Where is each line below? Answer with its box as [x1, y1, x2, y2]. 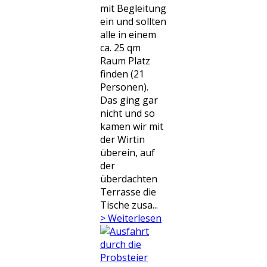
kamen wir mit [100, 120, 163, 133]
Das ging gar [100, 94, 158, 107]
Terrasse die [100, 185, 156, 198]
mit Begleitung [100, 2, 166, 15]
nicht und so [100, 107, 155, 120]
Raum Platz [100, 54, 150, 67]
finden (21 [100, 67, 144, 80]
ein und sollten [100, 15, 166, 28]
